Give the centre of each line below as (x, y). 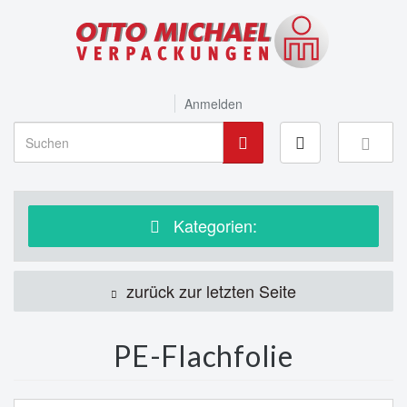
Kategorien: (213, 225)
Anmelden (213, 104)
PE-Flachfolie (203, 356)
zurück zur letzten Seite (209, 291)
